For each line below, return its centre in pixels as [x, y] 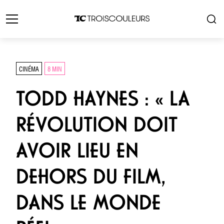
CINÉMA [29, 68]
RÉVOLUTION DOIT [97, 124]
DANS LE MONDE [88, 202]
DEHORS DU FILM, [91, 176]
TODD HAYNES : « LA [103, 98]
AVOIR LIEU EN [77, 150]
